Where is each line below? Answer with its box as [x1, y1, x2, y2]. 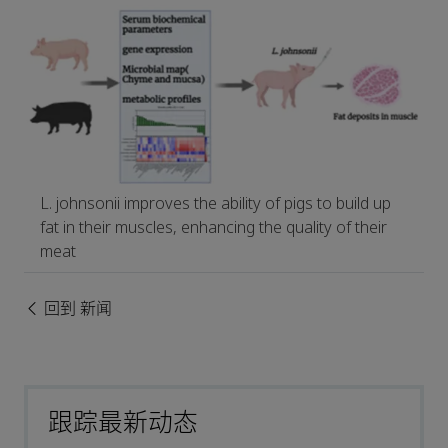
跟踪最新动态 [48, 404, 198, 441]
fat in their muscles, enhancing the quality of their [40, 215, 387, 239]
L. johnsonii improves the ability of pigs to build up [40, 191, 391, 215]
